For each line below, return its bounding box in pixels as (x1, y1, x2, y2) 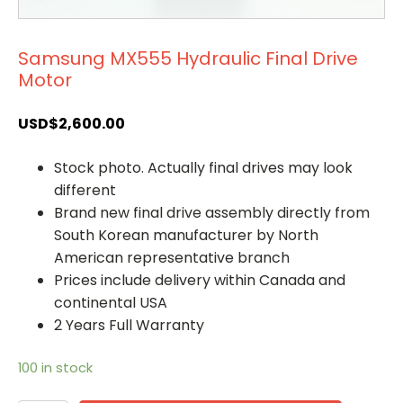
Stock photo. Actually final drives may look (54, 157, 353, 178)
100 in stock (18, 358, 93, 377)
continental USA (54, 291, 167, 313)
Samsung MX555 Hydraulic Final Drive (18, 45, 358, 71)
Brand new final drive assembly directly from (54, 201, 370, 223)
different (54, 179, 116, 201)
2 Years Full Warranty (54, 314, 204, 336)
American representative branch (54, 246, 290, 268)
